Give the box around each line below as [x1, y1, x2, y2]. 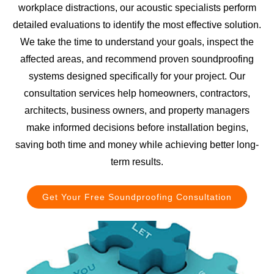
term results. [111, 156, 163, 167]
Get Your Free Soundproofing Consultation [42, 192, 232, 202]
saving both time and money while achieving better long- [15, 139, 259, 150]
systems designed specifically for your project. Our [29, 70, 245, 81]
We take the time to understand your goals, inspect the [20, 36, 254, 47]
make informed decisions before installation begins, [26, 122, 248, 133]
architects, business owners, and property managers [24, 105, 250, 116]
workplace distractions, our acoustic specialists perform [18, 2, 256, 13]
